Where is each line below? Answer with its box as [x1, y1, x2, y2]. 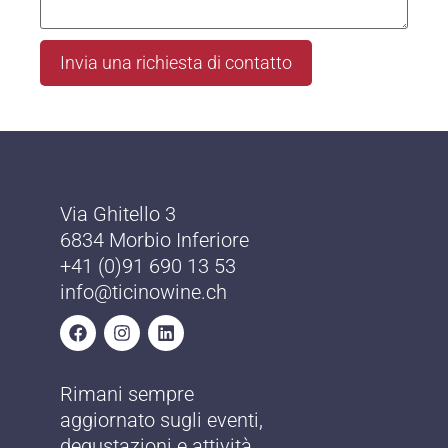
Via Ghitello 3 [60, 202, 176, 227]
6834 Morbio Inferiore [60, 228, 249, 253]
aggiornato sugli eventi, [60, 408, 263, 433]
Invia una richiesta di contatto [60, 52, 292, 74]
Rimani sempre [60, 382, 194, 407]
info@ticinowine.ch [60, 280, 227, 305]
